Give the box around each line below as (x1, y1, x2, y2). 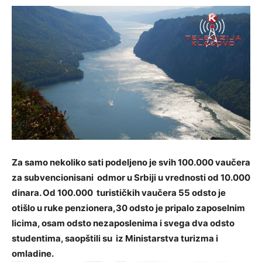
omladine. (12, 248, 54, 260)
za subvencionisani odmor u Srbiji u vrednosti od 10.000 (12, 172, 250, 184)
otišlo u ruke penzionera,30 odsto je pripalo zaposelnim (12, 202, 245, 214)
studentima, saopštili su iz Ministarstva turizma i (12, 233, 218, 244)
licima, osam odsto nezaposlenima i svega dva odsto (12, 218, 235, 229)
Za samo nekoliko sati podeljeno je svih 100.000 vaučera (12, 157, 250, 168)
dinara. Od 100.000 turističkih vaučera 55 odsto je (12, 187, 226, 199)
